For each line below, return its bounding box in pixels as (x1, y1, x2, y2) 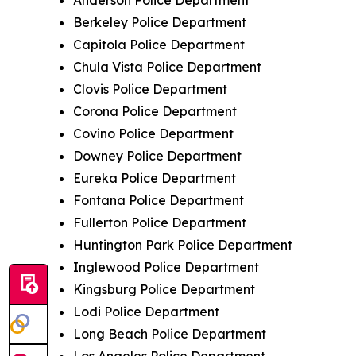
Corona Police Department (73, 103, 237, 119)
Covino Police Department (73, 125, 234, 141)
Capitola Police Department (73, 36, 245, 52)
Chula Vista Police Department (73, 58, 261, 75)
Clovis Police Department (73, 80, 227, 97)
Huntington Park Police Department (73, 236, 292, 253)
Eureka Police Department (73, 169, 236, 186)
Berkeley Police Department (73, 14, 246, 30)
